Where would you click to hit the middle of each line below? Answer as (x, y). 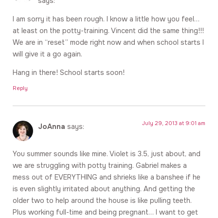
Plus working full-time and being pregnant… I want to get (105, 212)
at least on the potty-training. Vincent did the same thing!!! (108, 30)
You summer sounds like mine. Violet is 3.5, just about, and (107, 154)
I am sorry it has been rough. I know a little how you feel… (106, 19)
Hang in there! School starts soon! (69, 73)
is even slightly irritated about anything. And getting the (104, 189)
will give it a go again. (47, 54)
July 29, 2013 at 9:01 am (174, 123)
